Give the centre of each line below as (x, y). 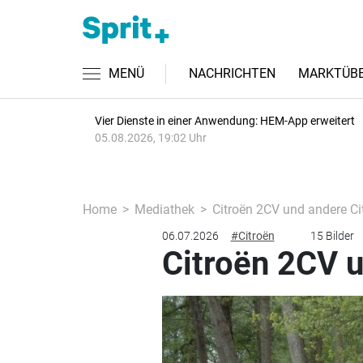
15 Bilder (332, 236)
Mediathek (164, 209)
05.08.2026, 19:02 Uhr (151, 138)
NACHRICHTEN (232, 73)
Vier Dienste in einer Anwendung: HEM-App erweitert (225, 121)
